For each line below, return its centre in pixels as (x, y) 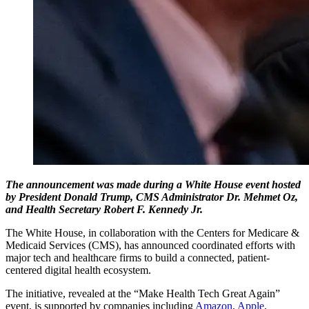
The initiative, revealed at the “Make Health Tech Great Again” (143, 293)
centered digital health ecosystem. (78, 270)
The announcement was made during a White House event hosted (153, 184)
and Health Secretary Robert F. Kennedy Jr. (104, 209)
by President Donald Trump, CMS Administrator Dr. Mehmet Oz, (152, 197)
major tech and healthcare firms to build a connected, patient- (138, 257)
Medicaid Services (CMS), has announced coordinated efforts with (150, 245)
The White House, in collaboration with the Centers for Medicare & (152, 232)
